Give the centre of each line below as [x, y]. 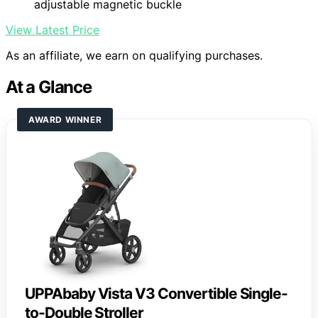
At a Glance [49, 87]
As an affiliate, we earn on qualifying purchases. [134, 56]
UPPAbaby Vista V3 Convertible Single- [157, 294]
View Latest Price [53, 30]
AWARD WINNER [65, 120]
